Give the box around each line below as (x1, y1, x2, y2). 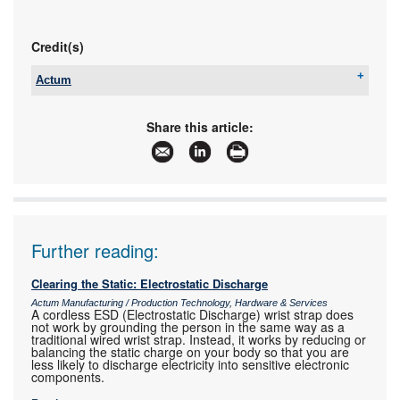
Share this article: (146, 117, 254, 136)
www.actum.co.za (113, 128, 197, 144)
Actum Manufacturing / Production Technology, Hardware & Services (31, 296, 328, 308)
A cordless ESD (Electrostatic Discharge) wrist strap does (31, 304, 354, 323)
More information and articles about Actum (113, 144, 318, 160)
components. (31, 367, 104, 386)
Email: (53, 112, 83, 128)
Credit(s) (31, 37, 84, 55)
